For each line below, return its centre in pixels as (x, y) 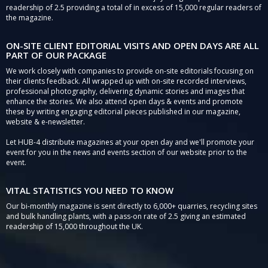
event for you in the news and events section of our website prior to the (127, 153)
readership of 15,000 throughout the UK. (74, 227)
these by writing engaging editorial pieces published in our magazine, (123, 112)
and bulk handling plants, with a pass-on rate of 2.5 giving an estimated (126, 217)
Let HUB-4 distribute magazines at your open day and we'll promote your (130, 142)
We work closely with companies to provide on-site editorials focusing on (130, 71)
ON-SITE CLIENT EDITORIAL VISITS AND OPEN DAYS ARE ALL (133, 46)
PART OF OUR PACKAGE (56, 55)
